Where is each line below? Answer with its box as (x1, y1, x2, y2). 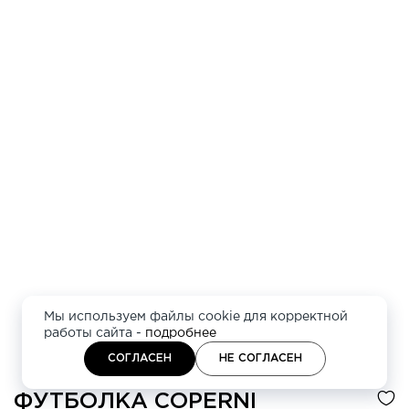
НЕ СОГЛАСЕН (218, 353, 302, 363)
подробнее (145, 328, 216, 339)
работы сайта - (44, 328, 145, 339)
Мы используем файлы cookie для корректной (44, 311, 348, 322)
